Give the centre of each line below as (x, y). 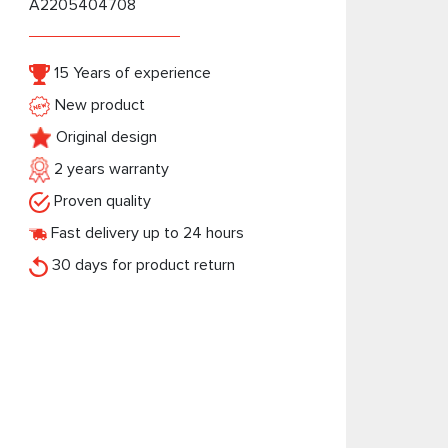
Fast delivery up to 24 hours (145, 233)
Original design (104, 137)
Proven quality (100, 201)
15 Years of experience (130, 73)
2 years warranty (109, 169)
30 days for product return (141, 265)
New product (97, 105)
